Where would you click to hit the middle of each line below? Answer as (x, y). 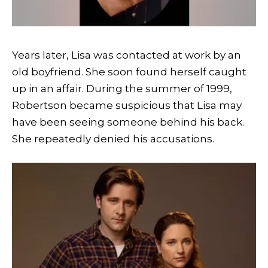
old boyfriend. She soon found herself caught (129, 72)
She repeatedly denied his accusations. (113, 139)
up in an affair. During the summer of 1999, (122, 89)
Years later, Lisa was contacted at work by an (127, 55)
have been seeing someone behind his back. (128, 122)
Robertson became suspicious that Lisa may (127, 106)
